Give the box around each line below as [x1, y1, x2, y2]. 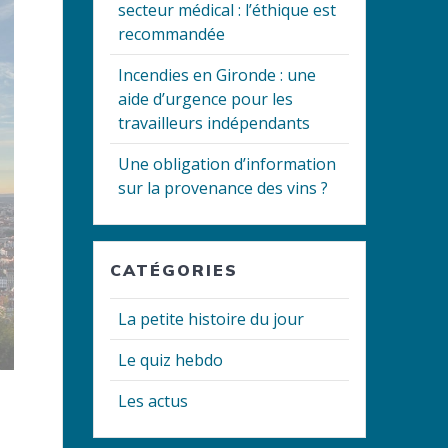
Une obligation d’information [118, 153, 337, 176]
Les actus [118, 390, 189, 413]
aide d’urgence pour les [118, 88, 294, 111]
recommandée [118, 23, 226, 46]
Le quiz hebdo [118, 349, 224, 372]
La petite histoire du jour [118, 308, 305, 331]
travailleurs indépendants [118, 112, 311, 135]
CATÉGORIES [110, 260, 239, 281]
